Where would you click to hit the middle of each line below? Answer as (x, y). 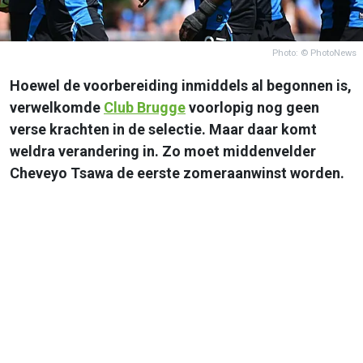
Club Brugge (145, 107)
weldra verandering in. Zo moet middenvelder (163, 151)
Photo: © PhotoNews (314, 53)
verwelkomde (57, 107)
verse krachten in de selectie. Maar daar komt (163, 129)
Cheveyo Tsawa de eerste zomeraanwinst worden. (177, 173)
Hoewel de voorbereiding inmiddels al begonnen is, (181, 85)
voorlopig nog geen (252, 107)
